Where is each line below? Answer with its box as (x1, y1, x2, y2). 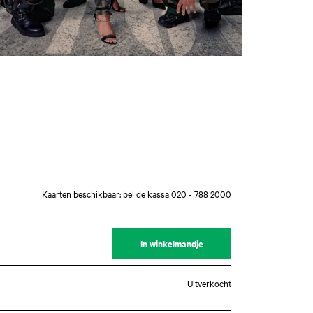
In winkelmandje (140, 237, 203, 251)
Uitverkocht (187, 277, 231, 290)
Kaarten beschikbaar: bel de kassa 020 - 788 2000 (42, 187, 231, 201)
